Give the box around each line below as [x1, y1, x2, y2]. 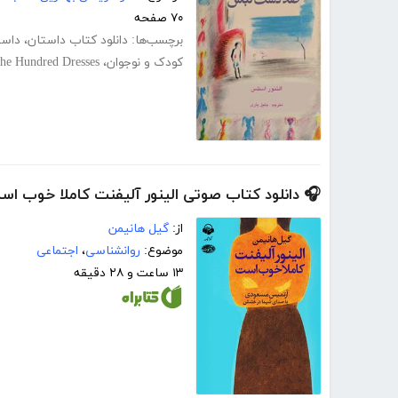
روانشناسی [85, 242, 140, 259]
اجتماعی [36, 242, 78, 259]
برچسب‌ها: [128, 31, 183, 49]
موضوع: [140, 242, 183, 259]
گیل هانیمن [108, 219, 169, 237]
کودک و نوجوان [107, 53, 183, 71]
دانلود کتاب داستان [28, 31, 128, 49]
